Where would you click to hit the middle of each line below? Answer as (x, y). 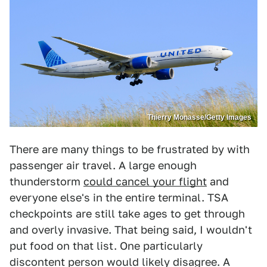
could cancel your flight (145, 182)
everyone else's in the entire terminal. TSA (119, 198)
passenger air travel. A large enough (103, 166)
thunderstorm (46, 182)
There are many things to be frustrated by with (130, 150)
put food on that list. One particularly (106, 246)
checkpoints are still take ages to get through (127, 214)
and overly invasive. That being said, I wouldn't (131, 230)
